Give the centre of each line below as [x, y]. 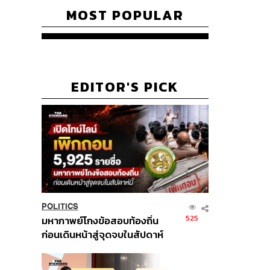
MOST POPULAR [125, 15]
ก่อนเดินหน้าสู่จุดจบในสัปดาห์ [102, 234]
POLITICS [60, 206]
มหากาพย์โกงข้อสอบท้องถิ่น [100, 221]
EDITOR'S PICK [125, 87]
